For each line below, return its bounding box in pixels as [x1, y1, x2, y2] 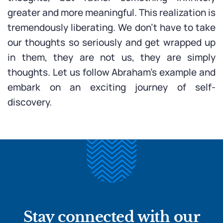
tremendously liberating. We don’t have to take [7, 21, 216, 34]
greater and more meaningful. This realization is [7, 6, 216, 19]
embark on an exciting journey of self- [7, 81, 216, 94]
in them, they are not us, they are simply [7, 51, 216, 64]
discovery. [7, 96, 52, 109]
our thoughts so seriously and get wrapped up [7, 36, 216, 49]
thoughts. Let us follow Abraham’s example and [7, 66, 216, 79]
